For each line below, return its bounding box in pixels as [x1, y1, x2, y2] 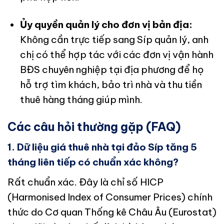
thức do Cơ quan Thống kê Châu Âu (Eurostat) [7, 205, 216, 218]
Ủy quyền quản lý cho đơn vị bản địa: [19, 18, 192, 30]
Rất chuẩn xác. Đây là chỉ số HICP [7, 175, 163, 188]
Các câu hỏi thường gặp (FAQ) [7, 119, 180, 134]
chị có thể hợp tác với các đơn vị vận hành [19, 48, 213, 60]
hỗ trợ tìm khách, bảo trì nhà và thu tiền [19, 78, 202, 90]
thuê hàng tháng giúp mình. [19, 93, 142, 105]
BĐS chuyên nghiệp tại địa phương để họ [19, 63, 204, 75]
